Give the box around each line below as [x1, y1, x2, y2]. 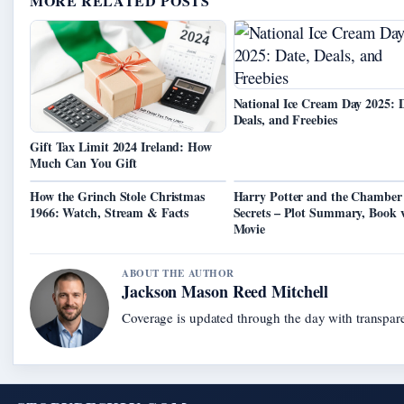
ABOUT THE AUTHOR [122, 266, 234, 281]
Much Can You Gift [30, 153, 138, 173]
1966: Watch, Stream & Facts [30, 203, 189, 223]
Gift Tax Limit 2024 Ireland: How [30, 137, 212, 157]
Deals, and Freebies [233, 110, 337, 130]
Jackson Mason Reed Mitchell [122, 280, 329, 304]
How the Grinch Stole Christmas [30, 187, 205, 207]
